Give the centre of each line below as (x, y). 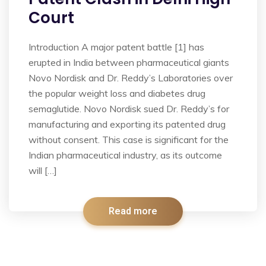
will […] (43, 171)
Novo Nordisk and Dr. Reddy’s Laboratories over (131, 78)
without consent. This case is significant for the (129, 140)
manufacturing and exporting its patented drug (127, 124)
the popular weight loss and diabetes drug (117, 94)
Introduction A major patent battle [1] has (116, 47)
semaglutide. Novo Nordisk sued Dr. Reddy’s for (129, 109)
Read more (133, 212)
